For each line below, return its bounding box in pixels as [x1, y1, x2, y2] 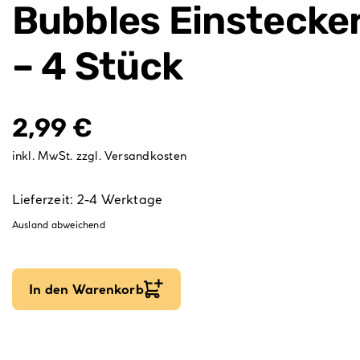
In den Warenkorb [29, 281, 144, 297]
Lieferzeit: [11, 191, 77, 207]
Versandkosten [104, 149, 187, 163]
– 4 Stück [11, 43, 183, 89]
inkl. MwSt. [11, 149, 73, 163]
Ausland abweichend [11, 219, 105, 231]
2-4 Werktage [76, 191, 163, 207]
